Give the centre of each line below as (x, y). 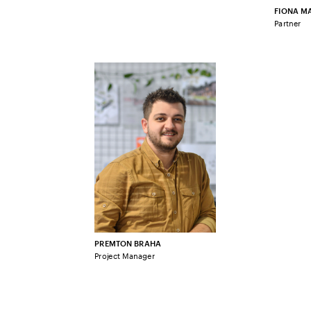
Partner (288, 22)
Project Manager (124, 254)
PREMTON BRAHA (127, 244)
